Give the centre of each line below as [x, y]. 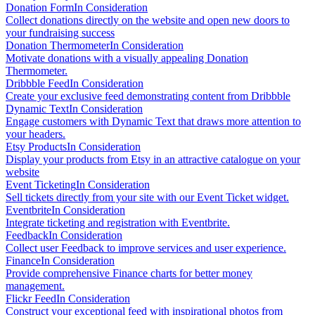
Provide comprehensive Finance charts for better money [129, 274]
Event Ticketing [41, 185]
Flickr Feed [31, 299]
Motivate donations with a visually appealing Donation [127, 58]
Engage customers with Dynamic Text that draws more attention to [153, 122]
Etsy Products [36, 147]
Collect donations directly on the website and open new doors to [148, 20]
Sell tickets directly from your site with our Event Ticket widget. [147, 198]
